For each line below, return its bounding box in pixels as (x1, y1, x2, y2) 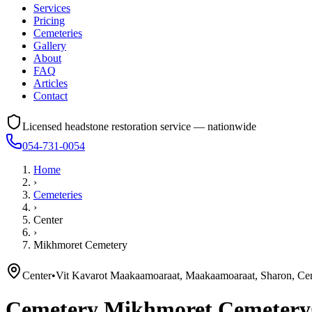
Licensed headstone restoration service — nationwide (22, 120, 256, 132)
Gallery (33, 40, 66, 52)
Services (33, 2, 70, 14)
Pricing (33, 15, 65, 26)
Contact (33, 90, 68, 102)
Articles (33, 77, 68, 89)
